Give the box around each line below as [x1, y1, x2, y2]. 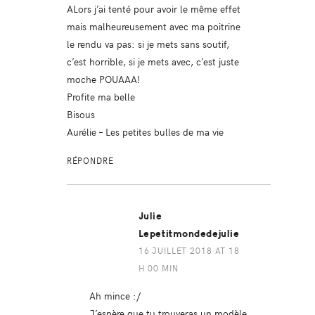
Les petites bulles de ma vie [105, 124, 224, 139]
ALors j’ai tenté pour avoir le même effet [66, 1, 240, 16]
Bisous [66, 107, 95, 122]
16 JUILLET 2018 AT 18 [138, 245, 240, 257]
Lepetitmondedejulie [138, 228, 240, 240]
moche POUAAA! [66, 72, 140, 86]
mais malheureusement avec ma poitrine [66, 19, 240, 34]
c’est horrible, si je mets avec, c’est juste [66, 54, 239, 69]
